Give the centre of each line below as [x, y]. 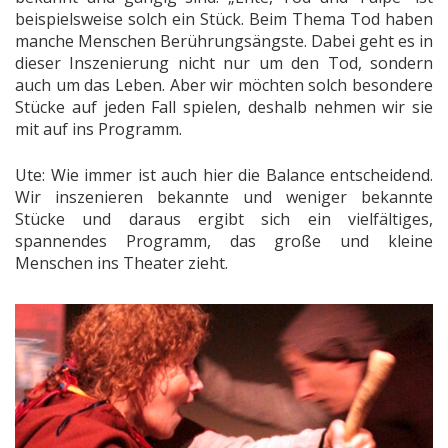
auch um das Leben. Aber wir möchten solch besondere [224, 84]
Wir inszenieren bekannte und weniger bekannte [224, 196]
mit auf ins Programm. [98, 128]
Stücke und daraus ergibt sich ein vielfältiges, [224, 218]
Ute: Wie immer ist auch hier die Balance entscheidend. [224, 174]
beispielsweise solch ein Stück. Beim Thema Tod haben [224, 18]
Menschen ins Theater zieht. [121, 262]
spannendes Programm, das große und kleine [224, 240]
